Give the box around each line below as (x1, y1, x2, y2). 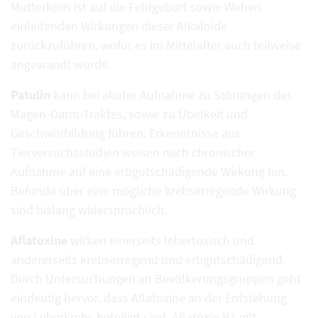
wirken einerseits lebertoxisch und (67, 232, 254, 249)
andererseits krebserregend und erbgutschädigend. (11, 251, 285, 268)
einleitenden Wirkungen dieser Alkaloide (11, 18, 227, 35)
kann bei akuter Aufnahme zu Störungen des (50, 87, 292, 104)
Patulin (11, 87, 50, 104)
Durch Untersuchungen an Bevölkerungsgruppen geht (11, 270, 301, 287)
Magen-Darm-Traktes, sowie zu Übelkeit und (11, 106, 248, 123)
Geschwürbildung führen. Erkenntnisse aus (11, 125, 241, 142)
